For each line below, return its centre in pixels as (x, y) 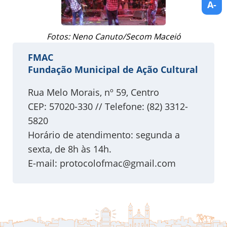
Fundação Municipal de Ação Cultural (113, 70)
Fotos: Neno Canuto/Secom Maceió (113, 37)
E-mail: (44, 163)
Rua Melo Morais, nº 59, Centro (93, 92)
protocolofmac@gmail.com (118, 163)
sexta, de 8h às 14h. (70, 149)
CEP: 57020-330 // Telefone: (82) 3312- (108, 107)
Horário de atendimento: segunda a (104, 135)
